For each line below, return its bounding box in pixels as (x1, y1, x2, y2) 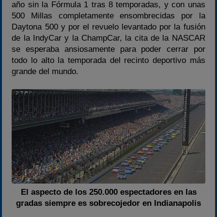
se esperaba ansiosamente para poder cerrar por (12, 44, 205, 54)
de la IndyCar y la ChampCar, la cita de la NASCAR (12, 33, 205, 43)
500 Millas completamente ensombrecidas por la (12, 11, 205, 20)
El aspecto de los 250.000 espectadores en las (20, 187, 197, 197)
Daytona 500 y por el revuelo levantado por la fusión (12, 22, 205, 31)
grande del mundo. (12, 66, 79, 76)
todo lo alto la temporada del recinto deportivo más (12, 55, 205, 65)
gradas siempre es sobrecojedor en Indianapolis (16, 198, 201, 208)
